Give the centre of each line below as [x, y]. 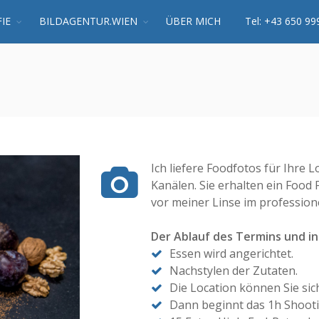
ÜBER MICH [193, 21]
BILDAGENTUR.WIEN [88, 21]
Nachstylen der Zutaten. [233, 271]
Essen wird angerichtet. [231, 253]
